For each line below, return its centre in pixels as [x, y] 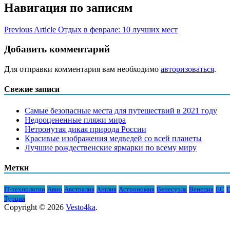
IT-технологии [25, 189]
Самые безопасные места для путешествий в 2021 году [121, 110]
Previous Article [30, 29]
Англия [107, 189]
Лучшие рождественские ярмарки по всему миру [111, 147]
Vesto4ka [81, 207]
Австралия [79, 189]
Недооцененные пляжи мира [75, 120]
